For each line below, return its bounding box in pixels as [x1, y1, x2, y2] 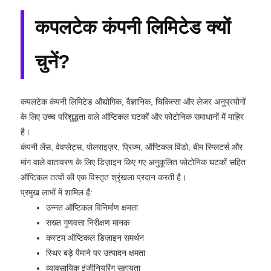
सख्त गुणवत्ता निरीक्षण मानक [46, 217, 129, 227]
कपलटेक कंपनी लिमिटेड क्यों [35, 16, 230, 38]
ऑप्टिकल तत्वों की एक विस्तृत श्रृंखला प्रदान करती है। [21, 172, 186, 182]
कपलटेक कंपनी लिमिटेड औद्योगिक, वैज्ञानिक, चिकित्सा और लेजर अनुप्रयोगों [21, 96, 246, 106]
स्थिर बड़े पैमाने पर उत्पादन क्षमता [46, 247, 145, 258]
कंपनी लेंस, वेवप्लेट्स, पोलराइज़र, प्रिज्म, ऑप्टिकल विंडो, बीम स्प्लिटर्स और [21, 142, 243, 152]
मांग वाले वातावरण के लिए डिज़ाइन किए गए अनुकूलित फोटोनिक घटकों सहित [21, 157, 246, 167]
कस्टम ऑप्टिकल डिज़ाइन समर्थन [46, 232, 144, 243]
